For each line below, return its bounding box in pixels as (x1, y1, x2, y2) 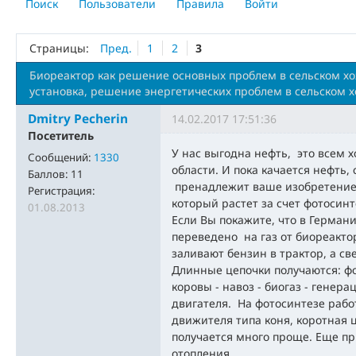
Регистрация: (28, 184, 95, 199)
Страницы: (29, 41, 89, 56)
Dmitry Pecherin (28, 110, 128, 128)
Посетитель (28, 128, 94, 144)
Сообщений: (28, 150, 94, 165)
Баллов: (28, 167, 71, 182)
